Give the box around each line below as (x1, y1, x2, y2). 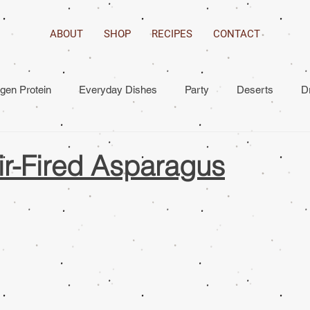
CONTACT (213, 28, 260, 40)
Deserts (237, 84, 273, 95)
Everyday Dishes (79, 84, 157, 95)
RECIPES (152, 28, 192, 40)
